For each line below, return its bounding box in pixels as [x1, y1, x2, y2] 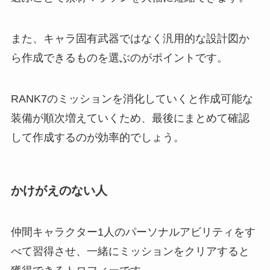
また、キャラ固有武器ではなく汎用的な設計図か [10, 32, 250, 45]
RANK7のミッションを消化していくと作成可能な [10, 92, 253, 105]
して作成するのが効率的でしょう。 [10, 131, 184, 143]
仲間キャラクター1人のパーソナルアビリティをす [10, 226, 256, 239]
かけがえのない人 [10, 183, 107, 197]
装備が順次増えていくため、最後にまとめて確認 [10, 111, 250, 124]
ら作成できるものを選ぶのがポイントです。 [10, 51, 228, 64]
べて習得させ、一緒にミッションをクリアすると [10, 245, 250, 258]
